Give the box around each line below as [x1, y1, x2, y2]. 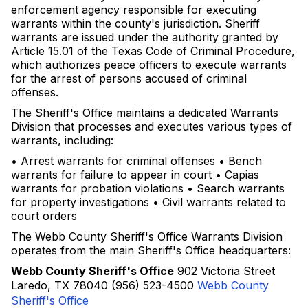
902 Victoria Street [174, 264, 275, 278]
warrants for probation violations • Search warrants [11, 181, 285, 195]
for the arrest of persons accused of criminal [11, 71, 247, 85]
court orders [11, 209, 77, 223]
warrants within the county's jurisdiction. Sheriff [11, 16, 260, 30]
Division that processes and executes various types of [11, 120, 292, 133]
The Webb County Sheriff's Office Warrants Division [11, 230, 283, 243]
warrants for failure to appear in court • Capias [11, 168, 259, 181]
